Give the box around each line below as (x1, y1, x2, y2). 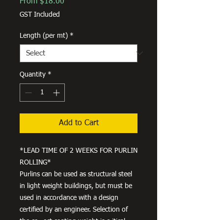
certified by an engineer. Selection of (20, 206, 128, 213)
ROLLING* (20, 159, 51, 166)
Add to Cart (58, 119, 99, 127)
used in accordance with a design (20, 194, 118, 201)
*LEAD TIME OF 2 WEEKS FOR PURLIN (20, 147, 137, 154)
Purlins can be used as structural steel (20, 170, 132, 178)
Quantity (20, 71, 46, 78)
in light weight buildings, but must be (20, 182, 132, 190)
